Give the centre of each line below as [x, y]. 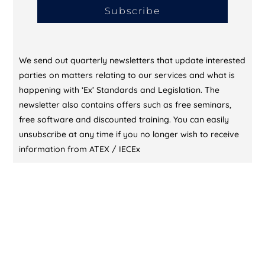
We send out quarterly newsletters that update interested [132, 60]
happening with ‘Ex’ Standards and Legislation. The [119, 90]
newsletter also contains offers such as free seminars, [125, 104]
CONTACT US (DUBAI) [60, 222]
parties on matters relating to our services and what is [127, 75]
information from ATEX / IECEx [80, 149]
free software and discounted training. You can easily [124, 119]
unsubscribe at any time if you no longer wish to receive [129, 134]
